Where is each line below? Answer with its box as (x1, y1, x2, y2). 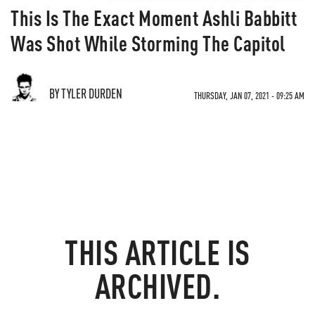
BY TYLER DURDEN (49, 85, 122, 101)
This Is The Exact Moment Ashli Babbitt (11, 4, 297, 31)
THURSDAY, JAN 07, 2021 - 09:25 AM (194, 89, 304, 101)
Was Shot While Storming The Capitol (11, 30, 285, 56)
